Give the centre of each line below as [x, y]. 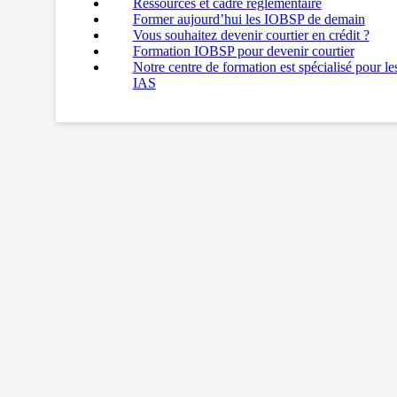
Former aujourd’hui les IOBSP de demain [249, 19]
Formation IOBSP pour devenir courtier [243, 51]
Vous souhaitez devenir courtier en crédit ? [251, 35]
